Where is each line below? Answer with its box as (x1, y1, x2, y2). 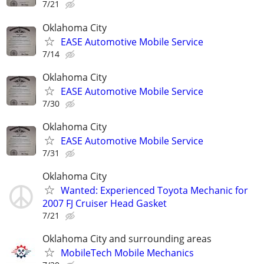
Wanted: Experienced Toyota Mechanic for (61, 184, 248, 197)
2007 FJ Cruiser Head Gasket (42, 197, 167, 210)
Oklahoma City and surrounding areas (42, 232, 212, 246)
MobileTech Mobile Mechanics (61, 246, 194, 260)
